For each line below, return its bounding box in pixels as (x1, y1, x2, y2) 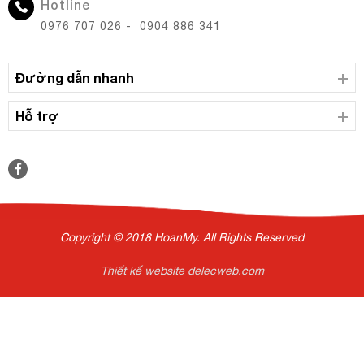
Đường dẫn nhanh (15, 69, 134, 85)
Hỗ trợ (15, 107, 59, 123)
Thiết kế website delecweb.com (100, 264, 264, 277)
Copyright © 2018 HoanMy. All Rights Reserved (60, 231, 304, 244)
